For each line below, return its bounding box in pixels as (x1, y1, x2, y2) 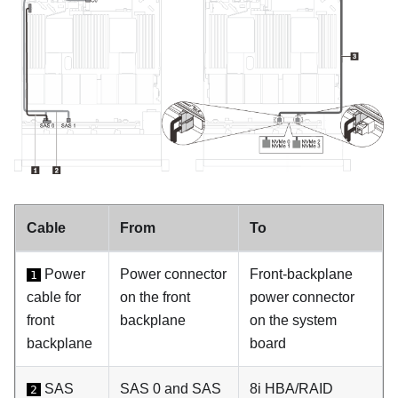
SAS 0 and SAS (120, 380, 221, 396)
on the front (120, 289, 190, 305)
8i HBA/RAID (250, 380, 333, 396)
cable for (27, 289, 81, 305)
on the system (250, 312, 337, 328)
